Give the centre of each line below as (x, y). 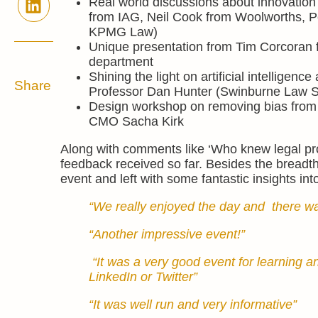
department (121, 62)
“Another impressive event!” (166, 234)
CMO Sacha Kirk (136, 121)
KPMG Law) (123, 32)
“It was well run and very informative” (192, 305)
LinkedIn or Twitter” (143, 277)
